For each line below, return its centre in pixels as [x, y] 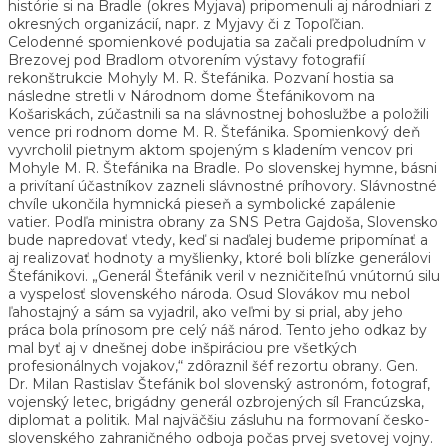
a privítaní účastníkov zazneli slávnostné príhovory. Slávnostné [222, 185]
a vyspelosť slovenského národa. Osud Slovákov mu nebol [209, 293]
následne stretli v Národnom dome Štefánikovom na [191, 95]
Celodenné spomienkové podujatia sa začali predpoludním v [217, 41]
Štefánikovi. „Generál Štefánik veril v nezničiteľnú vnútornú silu [224, 275]
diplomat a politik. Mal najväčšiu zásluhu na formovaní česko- [218, 419]
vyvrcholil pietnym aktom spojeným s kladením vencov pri [210, 149]
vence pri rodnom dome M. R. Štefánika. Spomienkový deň [214, 131]
